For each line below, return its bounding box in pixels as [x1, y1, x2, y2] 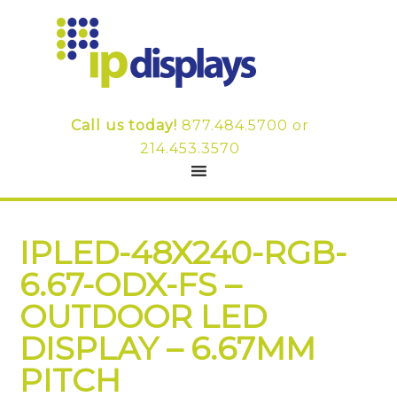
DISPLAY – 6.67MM [19, 329, 316, 368]
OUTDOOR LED [19, 297, 268, 336]
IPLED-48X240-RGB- [19, 233, 347, 272]
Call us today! [70, 117, 177, 134]
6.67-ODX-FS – [19, 265, 242, 304]
